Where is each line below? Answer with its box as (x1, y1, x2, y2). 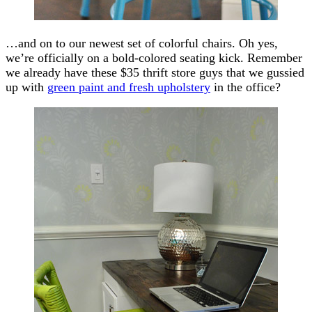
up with (6, 79, 47, 94)
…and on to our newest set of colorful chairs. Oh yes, (6, 36, 278, 50)
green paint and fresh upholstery (47, 79, 210, 94)
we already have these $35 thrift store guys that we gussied (6, 65, 304, 79)
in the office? (210, 79, 281, 94)
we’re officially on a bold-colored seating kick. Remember (6, 50, 302, 65)
